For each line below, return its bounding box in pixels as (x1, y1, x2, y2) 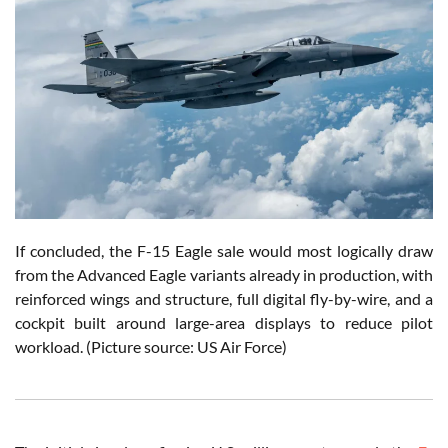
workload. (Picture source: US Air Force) (15, 336, 287, 356)
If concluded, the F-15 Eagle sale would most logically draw (15, 240, 433, 260)
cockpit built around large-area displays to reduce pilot (15, 312, 433, 332)
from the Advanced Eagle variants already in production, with (15, 264, 433, 284)
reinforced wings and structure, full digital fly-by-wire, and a (15, 288, 433, 308)
